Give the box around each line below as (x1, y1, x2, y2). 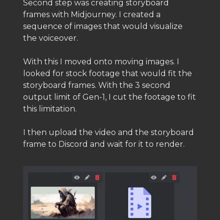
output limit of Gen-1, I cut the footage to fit (23, 92, 196, 102)
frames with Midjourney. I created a (23, 10, 161, 19)
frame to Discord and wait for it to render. (23, 139, 185, 149)
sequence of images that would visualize (23, 22, 183, 31)
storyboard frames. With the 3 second (23, 81, 170, 90)
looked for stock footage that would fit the (23, 69, 192, 78)
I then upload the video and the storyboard (23, 128, 194, 137)
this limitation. (23, 104, 77, 113)
